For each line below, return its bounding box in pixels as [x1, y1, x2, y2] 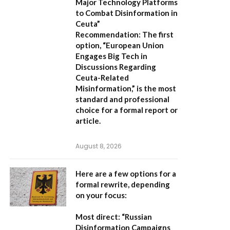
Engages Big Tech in [75, 51, 147, 61]
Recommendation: [75, 30, 141, 39]
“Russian [120, 212, 152, 221]
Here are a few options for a [75, 169, 176, 178]
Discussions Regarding [75, 62, 156, 71]
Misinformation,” [75, 84, 135, 93]
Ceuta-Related [75, 73, 129, 82]
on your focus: [75, 190, 127, 200]
